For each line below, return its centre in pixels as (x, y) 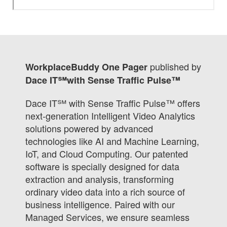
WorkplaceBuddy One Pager (88, 67)
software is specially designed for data (102, 166)
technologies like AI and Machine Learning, (112, 141)
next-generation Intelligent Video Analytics (110, 116)
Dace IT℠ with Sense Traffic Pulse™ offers (113, 103)
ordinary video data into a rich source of (105, 192)
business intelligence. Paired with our (100, 204)
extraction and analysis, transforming (100, 179)
